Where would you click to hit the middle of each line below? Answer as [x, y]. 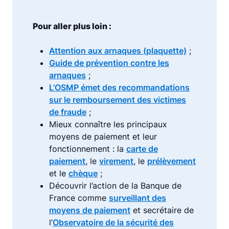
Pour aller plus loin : [72, 26]
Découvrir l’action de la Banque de [115, 185]
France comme [79, 198]
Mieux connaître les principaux [108, 124]
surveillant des [138, 198]
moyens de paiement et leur [103, 136]
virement [116, 161]
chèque [83, 173]
